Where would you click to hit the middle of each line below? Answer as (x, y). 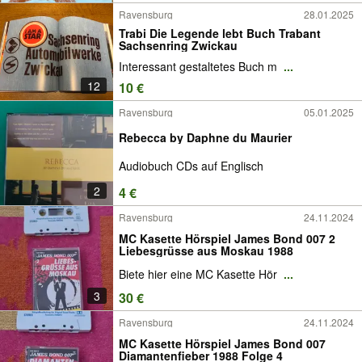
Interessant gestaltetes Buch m (200, 67)
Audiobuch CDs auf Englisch (191, 165)
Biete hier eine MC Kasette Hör (200, 274)
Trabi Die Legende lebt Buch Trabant (220, 33)
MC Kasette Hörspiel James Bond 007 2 (227, 238)
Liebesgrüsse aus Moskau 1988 (206, 250)
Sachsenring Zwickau (178, 45)
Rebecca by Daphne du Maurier (205, 138)
